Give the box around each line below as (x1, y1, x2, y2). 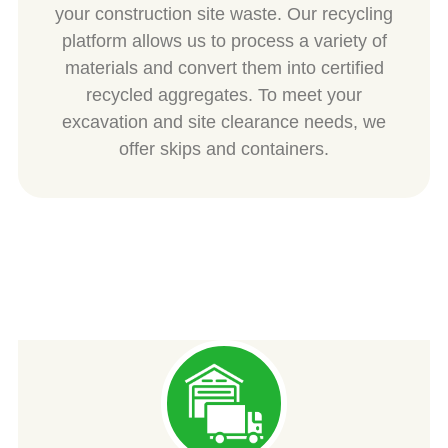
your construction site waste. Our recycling (55, 4, 393, 25)
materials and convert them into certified (64, 58, 384, 79)
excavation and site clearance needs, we (62, 112, 386, 133)
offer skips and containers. (119, 139, 329, 160)
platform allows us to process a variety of (61, 31, 387, 52)
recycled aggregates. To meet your (86, 85, 362, 106)
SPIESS (183, 313, 265, 340)
